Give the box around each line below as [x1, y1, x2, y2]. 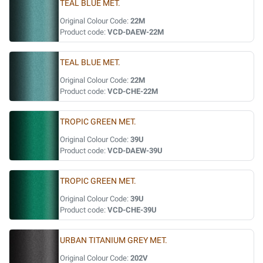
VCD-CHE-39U [107, 205, 157, 214]
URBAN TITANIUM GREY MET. [60, 235, 167, 245]
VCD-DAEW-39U [107, 146, 163, 155]
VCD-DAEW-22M [107, 28, 164, 36]
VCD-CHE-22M [107, 87, 158, 96]
